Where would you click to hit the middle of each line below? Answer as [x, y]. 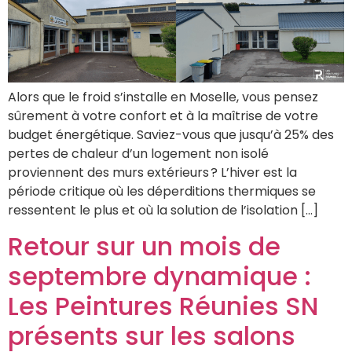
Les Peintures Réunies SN [163, 306]
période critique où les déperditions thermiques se [162, 192]
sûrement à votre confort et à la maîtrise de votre [163, 116]
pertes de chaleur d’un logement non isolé [138, 154]
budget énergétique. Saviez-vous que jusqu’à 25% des [171, 135]
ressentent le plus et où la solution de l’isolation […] [163, 211]
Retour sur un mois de [144, 246]
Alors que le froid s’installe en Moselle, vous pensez [163, 97]
